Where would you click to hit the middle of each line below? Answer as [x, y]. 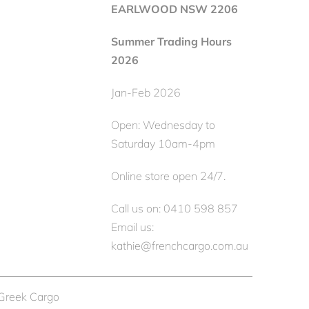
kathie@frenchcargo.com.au [180, 245]
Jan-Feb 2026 [146, 92]
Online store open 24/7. [168, 176]
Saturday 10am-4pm [163, 143]
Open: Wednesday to [163, 124]
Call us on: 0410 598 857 [175, 208]
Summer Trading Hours [171, 41]
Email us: [132, 227]
